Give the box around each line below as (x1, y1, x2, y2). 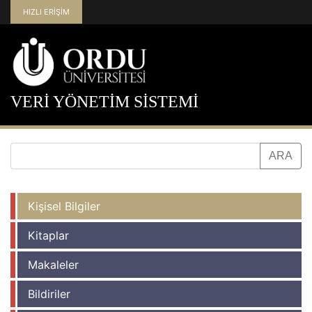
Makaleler (28, 257, 79, 272)
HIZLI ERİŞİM (23, 7, 70, 17)
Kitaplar (28, 228, 69, 242)
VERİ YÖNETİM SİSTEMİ (10, 92, 198, 111)
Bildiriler (28, 286, 70, 301)
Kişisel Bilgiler (28, 198, 100, 213)
